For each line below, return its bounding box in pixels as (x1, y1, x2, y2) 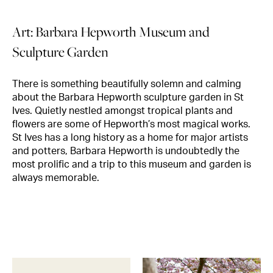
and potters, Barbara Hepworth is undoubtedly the (12, 146, 239, 157)
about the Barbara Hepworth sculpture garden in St (12, 93, 244, 103)
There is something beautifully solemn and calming (12, 79, 241, 90)
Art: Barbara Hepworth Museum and (12, 23, 210, 41)
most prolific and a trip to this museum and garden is (12, 160, 251, 170)
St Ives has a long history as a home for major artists (12, 133, 248, 143)
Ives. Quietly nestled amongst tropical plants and (12, 106, 233, 116)
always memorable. (12, 173, 99, 183)
